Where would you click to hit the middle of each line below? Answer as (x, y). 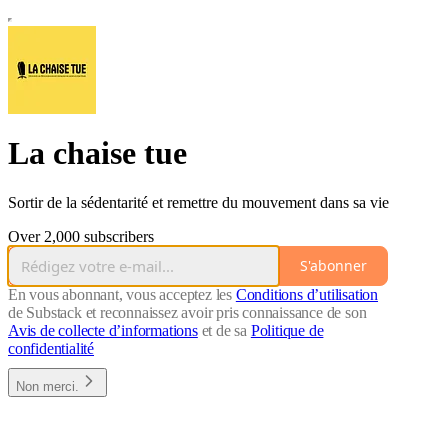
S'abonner (333, 266)
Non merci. (47, 386)
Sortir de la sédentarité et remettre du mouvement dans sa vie (198, 202)
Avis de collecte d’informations (103, 330)
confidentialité (51, 348)
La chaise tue (97, 153)
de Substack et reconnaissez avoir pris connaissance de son (187, 312)
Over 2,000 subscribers (81, 236)
